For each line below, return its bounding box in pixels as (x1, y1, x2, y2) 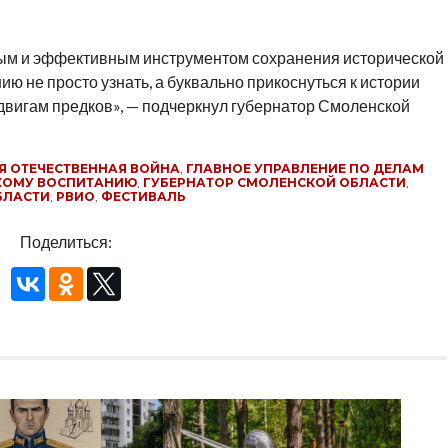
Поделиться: (20, 232, 113, 251)
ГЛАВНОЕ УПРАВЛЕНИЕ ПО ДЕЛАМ (185, 161, 424, 176)
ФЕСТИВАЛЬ (100, 189, 186, 204)
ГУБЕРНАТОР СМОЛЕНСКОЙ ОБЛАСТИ (142, 175, 406, 190)
